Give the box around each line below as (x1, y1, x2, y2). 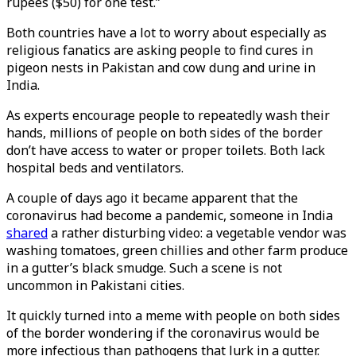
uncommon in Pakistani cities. (6, 277, 188, 294)
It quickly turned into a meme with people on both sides (6, 307, 340, 324)
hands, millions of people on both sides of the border (6, 124, 323, 141)
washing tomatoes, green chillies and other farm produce (6, 242, 348, 259)
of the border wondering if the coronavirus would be (6, 324, 319, 342)
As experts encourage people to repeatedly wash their (6, 106, 330, 124)
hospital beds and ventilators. (6, 159, 187, 176)
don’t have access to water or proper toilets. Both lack (6, 141, 325, 159)
